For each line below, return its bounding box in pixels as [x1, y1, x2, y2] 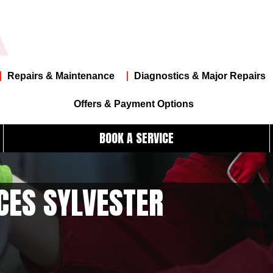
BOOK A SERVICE [99, 128, 174, 147]
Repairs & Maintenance [7, 70, 115, 81]
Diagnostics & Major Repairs [133, 70, 266, 81]
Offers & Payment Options [73, 98, 194, 109]
